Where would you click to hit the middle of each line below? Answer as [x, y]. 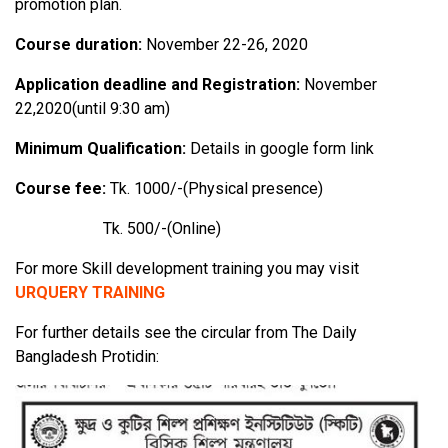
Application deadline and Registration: [159, 85]
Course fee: [60, 189]
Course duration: [80, 45]
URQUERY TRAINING [90, 293]
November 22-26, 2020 [227, 45]
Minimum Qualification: [100, 149]
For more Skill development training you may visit [187, 269]
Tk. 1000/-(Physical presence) [218, 189]
